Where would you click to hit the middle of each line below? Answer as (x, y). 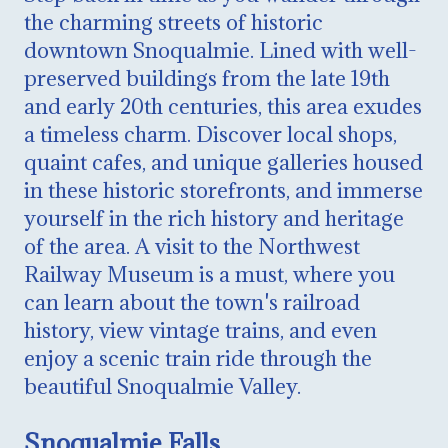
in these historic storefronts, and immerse (223, 190)
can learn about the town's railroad (192, 302)
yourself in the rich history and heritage (214, 218)
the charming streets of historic (173, 22)
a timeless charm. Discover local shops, (210, 134)
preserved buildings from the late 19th (207, 78)
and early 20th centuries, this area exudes (223, 106)
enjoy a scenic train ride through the (198, 358)
